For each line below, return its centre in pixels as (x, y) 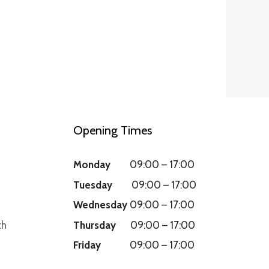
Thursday (95, 225)
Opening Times (113, 131)
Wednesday (100, 205)
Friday (87, 245)
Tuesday (93, 185)
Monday (92, 165)
